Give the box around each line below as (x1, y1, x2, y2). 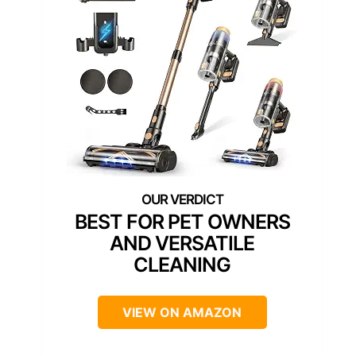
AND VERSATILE (110, 230, 254, 255)
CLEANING (133, 252, 230, 277)
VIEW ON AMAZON (122, 304, 242, 320)
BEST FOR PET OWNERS (74, 209, 290, 234)
